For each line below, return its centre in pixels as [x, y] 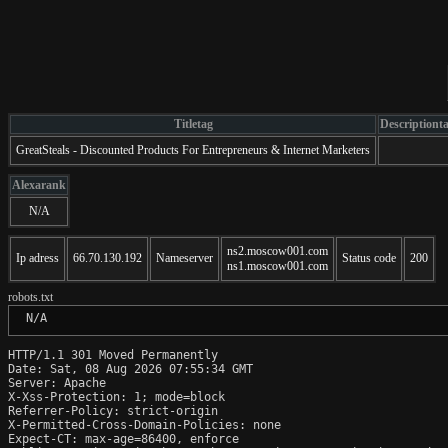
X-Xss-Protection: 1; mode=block [116, 396]
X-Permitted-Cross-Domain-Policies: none [144, 424]
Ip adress [37, 257]
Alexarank [39, 184]
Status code [369, 257]
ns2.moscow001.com [277, 250]
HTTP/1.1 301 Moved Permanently [113, 354]
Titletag [193, 123]
